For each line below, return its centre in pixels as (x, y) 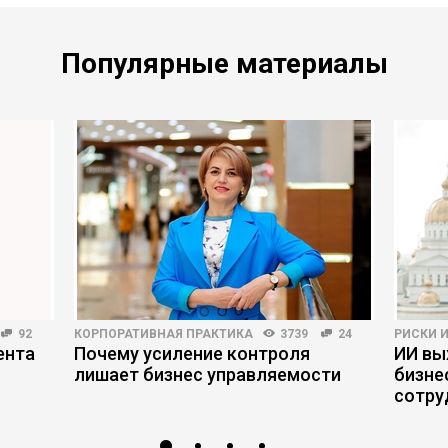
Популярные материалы (224, 63)
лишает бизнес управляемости (207, 374)
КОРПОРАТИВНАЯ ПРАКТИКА (163, 334)
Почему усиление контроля (192, 353)
